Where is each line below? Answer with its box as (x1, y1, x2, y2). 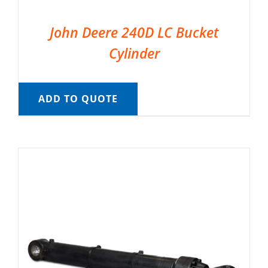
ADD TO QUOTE (38, 92, 118, 106)
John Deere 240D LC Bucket (49, 23, 219, 42)
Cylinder (108, 44, 160, 63)
